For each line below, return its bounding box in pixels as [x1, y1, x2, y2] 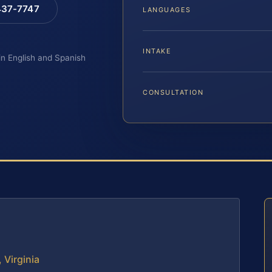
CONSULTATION [143, 88, 204, 97]
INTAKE [143, 47, 172, 56]
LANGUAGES [143, 5, 191, 15]
